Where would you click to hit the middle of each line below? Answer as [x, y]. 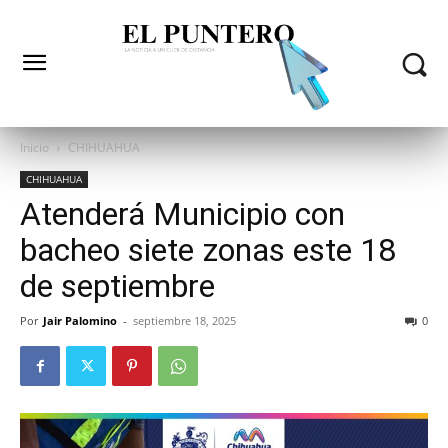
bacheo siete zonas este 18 [208, 250]
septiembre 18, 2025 [184, 321]
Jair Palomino [80, 321]
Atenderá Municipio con [182, 214]
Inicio [34, 148]
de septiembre [117, 286]
